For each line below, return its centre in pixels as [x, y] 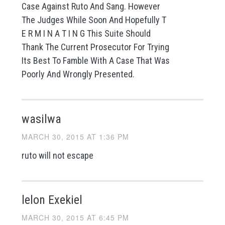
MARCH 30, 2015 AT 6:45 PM [75, 217]
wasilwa [41, 119]
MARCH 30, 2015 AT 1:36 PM [75, 136]
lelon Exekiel [52, 200]
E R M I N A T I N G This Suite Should [86, 34]
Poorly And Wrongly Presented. [78, 74]
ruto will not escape [57, 155]
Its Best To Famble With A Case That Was [95, 61]
